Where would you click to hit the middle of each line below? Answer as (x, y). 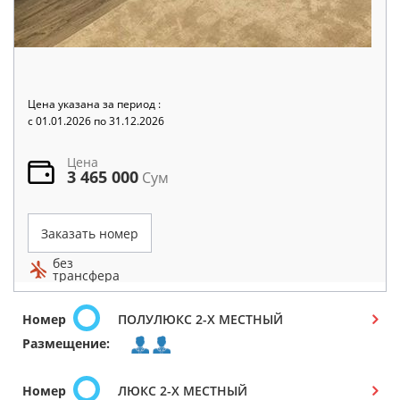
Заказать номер (90, 233)
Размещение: (66, 343)
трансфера (86, 275)
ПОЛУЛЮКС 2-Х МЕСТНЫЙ (200, 319)
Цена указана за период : (94, 104)
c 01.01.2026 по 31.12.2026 (96, 121)
